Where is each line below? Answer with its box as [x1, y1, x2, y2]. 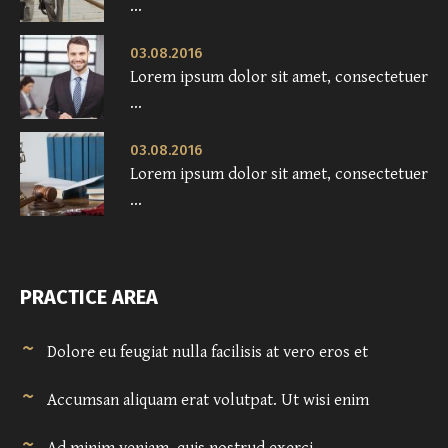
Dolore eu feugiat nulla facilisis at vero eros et [47, 342, 368, 363]
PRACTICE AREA [20, 285, 158, 310]
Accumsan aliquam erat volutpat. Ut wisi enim [47, 390, 369, 411]
